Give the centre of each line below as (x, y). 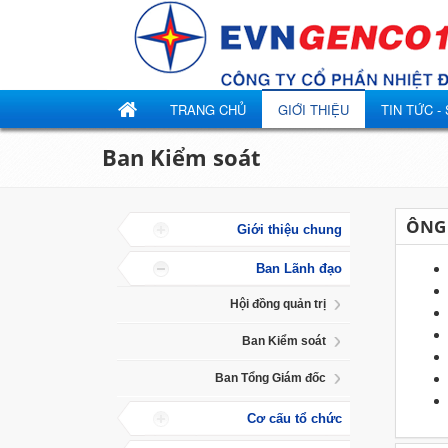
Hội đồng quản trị (277, 304)
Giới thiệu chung (289, 229)
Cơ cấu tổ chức (294, 418)
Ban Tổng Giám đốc (270, 378)
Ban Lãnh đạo (298, 268)
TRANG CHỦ (208, 109)
